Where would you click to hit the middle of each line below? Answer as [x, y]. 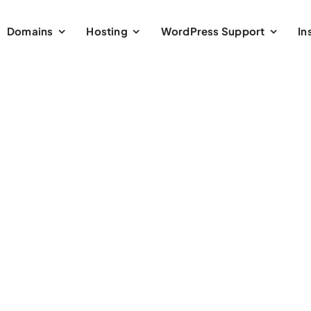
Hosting [107, 31]
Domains [30, 31]
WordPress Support [213, 31]
